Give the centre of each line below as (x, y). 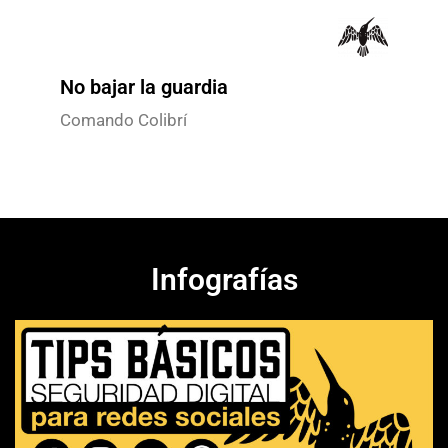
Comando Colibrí (123, 119)
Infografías (224, 280)
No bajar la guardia (144, 86)
